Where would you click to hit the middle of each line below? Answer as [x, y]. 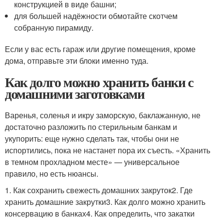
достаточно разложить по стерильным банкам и [91, 127]
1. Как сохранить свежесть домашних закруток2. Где [99, 190]
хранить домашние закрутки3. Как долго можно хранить [105, 201]
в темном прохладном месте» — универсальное [92, 162]
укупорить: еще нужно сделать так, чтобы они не [92, 138]
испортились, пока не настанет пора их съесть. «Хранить [108, 150]
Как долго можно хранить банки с [99, 82]
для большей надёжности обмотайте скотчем [96, 16]
